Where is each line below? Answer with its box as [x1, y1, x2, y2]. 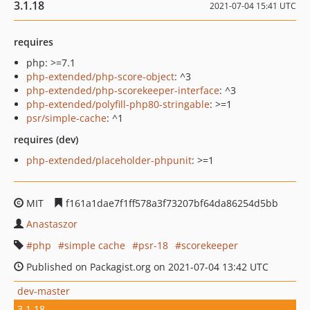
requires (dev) [14, 133, 78, 146]
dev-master [17, 284, 70, 298]
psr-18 [138, 239, 168, 252]
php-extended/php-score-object [26, 70, 174, 83]
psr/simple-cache [26, 111, 107, 125]
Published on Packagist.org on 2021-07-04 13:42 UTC [24, 260, 268, 273]
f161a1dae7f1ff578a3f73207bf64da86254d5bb [63, 197, 278, 210]
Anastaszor [26, 217, 77, 230]
